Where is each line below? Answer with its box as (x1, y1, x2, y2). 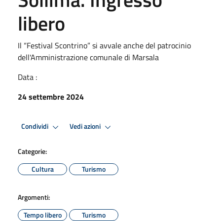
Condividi (21, 121, 50, 132)
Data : (18, 71, 37, 83)
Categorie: (18, 146, 47, 156)
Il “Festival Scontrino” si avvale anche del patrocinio (18, 39, 191, 51)
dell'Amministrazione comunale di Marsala (18, 51, 159, 63)
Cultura (31, 163, 54, 174)
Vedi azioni (70, 121, 102, 132)
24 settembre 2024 (18, 90, 84, 103)
